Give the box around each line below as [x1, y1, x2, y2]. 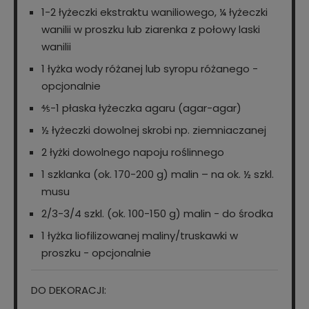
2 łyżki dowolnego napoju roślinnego [41, 145, 224, 160]
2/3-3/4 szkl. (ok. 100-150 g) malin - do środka [41, 206, 273, 221]
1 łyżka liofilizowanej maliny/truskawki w [41, 228, 238, 243]
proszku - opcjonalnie [41, 246, 151, 261]
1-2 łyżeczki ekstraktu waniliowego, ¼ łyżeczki [41, 5, 268, 20]
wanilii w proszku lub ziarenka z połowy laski [41, 22, 260, 37]
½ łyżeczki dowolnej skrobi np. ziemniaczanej [41, 123, 266, 138]
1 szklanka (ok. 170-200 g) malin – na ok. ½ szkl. [41, 167, 274, 182]
